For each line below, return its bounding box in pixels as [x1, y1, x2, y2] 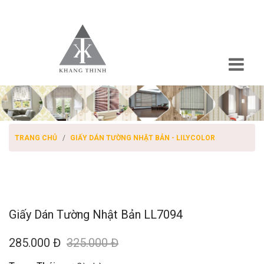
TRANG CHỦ [15, 133, 57, 142]
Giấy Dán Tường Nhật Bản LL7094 [9, 207, 183, 222]
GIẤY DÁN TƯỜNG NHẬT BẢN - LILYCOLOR [70, 133, 215, 142]
